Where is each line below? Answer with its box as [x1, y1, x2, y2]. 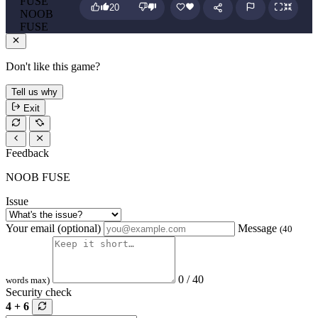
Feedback [6, 147, 49, 160]
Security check [6, 286, 72, 299]
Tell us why [11, 87, 57, 98]
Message [238, 222, 280, 235]
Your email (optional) [6, 222, 101, 235]
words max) [6, 275, 50, 286]
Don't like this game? [6, 60, 100, 73]
